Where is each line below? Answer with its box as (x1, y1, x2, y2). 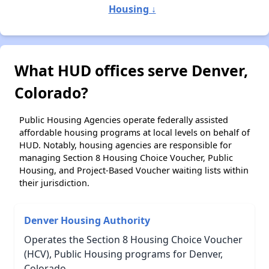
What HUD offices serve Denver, (14, 59, 248, 80)
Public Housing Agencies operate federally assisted (19, 113, 228, 125)
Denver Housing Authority (24, 213, 150, 227)
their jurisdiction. (19, 177, 89, 189)
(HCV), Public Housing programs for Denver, (24, 247, 223, 261)
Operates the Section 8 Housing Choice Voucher (24, 232, 243, 246)
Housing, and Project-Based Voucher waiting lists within (19, 164, 249, 176)
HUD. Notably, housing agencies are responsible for (19, 139, 232, 151)
